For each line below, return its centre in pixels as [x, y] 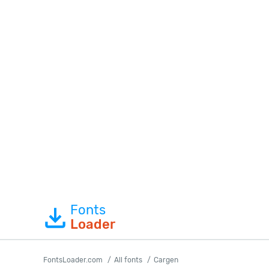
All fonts [128, 260]
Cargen [166, 260]
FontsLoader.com [73, 260]
